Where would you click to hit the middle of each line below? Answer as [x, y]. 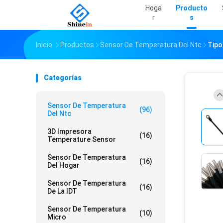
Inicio [44, 45]
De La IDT [62, 191]
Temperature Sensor [82, 139]
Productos [77, 45]
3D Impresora [69, 131]
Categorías [63, 78]
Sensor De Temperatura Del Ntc [151, 45]
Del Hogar [63, 165]
